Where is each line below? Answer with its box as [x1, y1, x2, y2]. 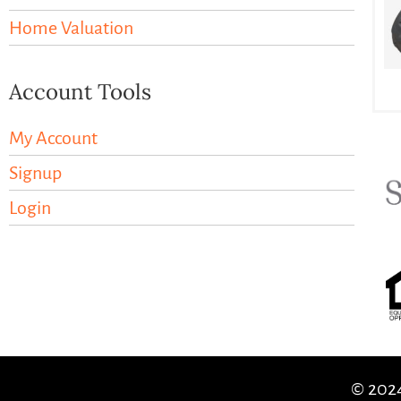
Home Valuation [9, 18, 133, 38]
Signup [9, 163, 62, 183]
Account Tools [9, 78, 151, 107]
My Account [9, 128, 98, 149]
